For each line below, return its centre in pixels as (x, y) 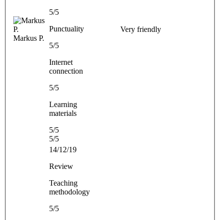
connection (66, 71)
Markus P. (29, 38)
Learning (63, 104)
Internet (61, 62)
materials (63, 113)
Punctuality (67, 28)
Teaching (63, 183)
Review (61, 166)
